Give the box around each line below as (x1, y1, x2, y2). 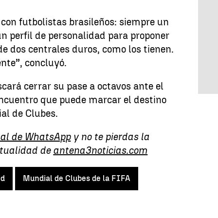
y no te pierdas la (71, 131, 150, 143)
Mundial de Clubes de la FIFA (23, 174, 130, 183)
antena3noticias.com (53, 145, 148, 156)
